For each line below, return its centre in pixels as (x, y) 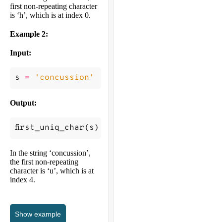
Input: (21, 53)
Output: (23, 103)
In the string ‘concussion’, (50, 153)
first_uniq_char (50, 128)
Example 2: (29, 34)
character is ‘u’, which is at (52, 170)
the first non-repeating (44, 162)
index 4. (23, 179)
